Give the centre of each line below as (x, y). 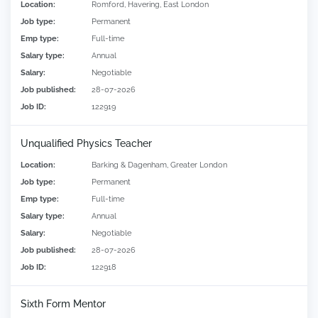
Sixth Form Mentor (63, 304)
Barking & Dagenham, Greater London (159, 165)
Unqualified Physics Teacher (86, 144)
